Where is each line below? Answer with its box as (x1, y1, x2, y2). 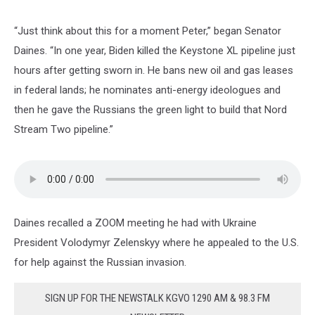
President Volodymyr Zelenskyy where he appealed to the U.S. (14, 236, 299, 250)
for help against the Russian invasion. (14, 256, 186, 269)
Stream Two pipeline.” (14, 123, 113, 136)
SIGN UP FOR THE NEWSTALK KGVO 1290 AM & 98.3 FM (45, 292, 270, 305)
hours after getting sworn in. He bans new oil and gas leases (14, 64, 293, 77)
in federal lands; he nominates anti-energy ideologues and (14, 84, 281, 97)
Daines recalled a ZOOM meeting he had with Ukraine (14, 217, 257, 230)
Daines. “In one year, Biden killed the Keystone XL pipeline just (14, 44, 295, 58)
